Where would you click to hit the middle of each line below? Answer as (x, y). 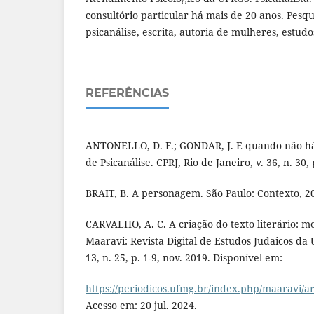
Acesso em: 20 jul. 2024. (141, 305)
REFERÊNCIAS (127, 93)
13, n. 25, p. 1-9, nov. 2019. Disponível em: (184, 257)
